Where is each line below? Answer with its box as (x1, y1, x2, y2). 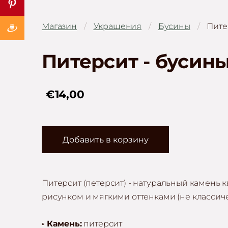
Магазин (42, 21, 77, 31)
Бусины (158, 21, 190, 31)
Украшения (93, 21, 142, 31)
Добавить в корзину (62, 134, 149, 145)
